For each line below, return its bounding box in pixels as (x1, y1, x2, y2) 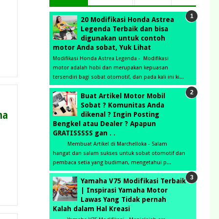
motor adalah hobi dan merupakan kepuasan (53, 65, 168, 71)
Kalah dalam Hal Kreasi (53, 205, 130, 213)
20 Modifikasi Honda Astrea (81, 16, 174, 24)
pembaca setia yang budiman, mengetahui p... (53, 159, 171, 166)
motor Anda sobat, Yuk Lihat (53, 44, 151, 52)
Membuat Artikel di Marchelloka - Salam (53, 140, 167, 147)
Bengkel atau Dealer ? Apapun (53, 119, 156, 128)
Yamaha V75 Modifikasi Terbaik (81, 177, 186, 185)
